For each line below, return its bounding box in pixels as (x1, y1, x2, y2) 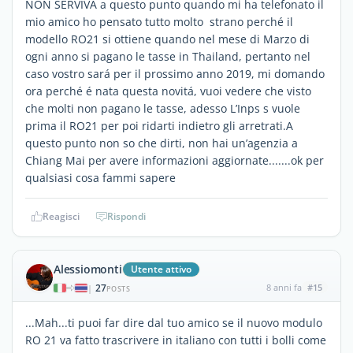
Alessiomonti (54, 261, 122, 277)
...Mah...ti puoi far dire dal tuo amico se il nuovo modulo (25, 314, 322, 330)
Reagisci (43, 209, 80, 223)
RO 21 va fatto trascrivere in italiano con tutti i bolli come (25, 332, 326, 347)
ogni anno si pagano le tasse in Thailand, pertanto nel (25, 48, 310, 64)
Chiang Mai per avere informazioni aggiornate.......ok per (25, 152, 324, 168)
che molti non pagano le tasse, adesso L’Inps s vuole (25, 100, 300, 116)
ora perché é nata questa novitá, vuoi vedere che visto (25, 83, 311, 98)
